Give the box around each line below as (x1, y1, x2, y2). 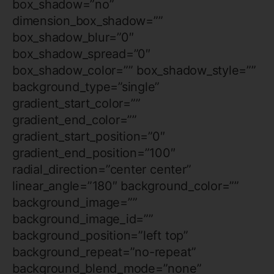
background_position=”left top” (12, 228, 188, 243)
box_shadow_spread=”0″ (12, 46, 150, 61)
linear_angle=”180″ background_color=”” (12, 178, 239, 193)
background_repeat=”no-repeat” (12, 244, 197, 259)
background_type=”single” (12, 79, 160, 94)
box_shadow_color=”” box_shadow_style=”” (12, 62, 256, 78)
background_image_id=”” (12, 211, 154, 226)
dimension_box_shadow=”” (12, 13, 163, 28)
